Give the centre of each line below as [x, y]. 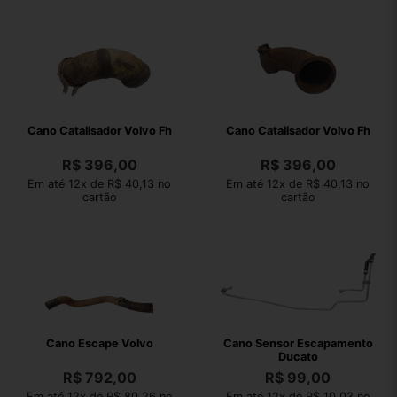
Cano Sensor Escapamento [298, 343]
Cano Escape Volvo [99, 343]
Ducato [298, 357]
